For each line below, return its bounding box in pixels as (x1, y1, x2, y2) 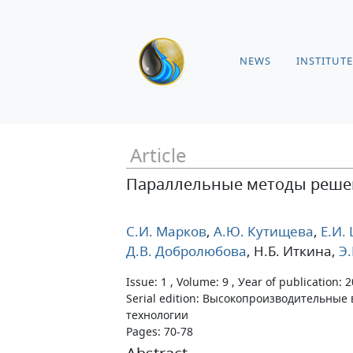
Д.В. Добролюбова (126, 242, 247, 260)
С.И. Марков (126, 222, 206, 240)
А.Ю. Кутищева (210, 222, 314, 240)
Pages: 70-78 (126, 324, 193, 339)
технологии (126, 307, 188, 322)
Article (130, 142, 187, 168)
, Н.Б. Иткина (247, 242, 332, 260)
